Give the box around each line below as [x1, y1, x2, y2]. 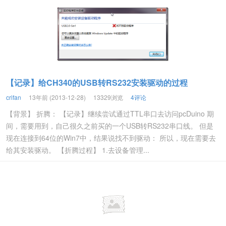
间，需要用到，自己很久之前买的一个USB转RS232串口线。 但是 [6, 121, 213, 131]
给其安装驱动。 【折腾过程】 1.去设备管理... [6, 145, 149, 155]
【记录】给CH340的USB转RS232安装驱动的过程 [6, 77, 188, 88]
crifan [6, 93, 21, 101]
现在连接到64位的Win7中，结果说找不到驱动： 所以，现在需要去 [6, 133, 216, 143]
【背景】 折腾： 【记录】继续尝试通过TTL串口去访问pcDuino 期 [6, 108, 214, 119]
